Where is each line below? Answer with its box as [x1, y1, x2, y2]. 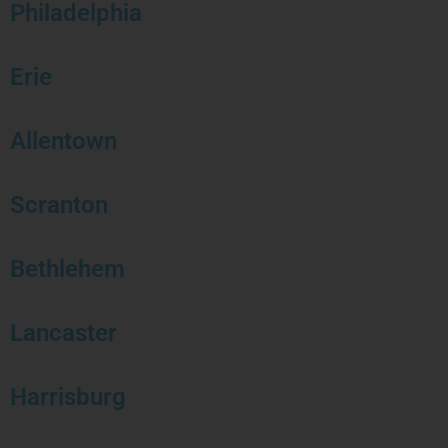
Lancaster [10, 318, 117, 347]
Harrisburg [10, 382, 126, 411]
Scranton [10, 190, 108, 219]
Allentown [10, 126, 117, 155]
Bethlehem [10, 254, 125, 283]
